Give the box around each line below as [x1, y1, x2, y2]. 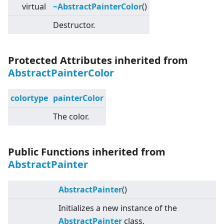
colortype [10, 92, 48, 104]
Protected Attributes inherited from [8, 53, 188, 67]
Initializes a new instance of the [58, 202, 177, 214]
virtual [22, 1, 46, 12]
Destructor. [53, 19, 95, 31]
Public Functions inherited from [8, 145, 165, 159]
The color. [53, 111, 89, 122]
